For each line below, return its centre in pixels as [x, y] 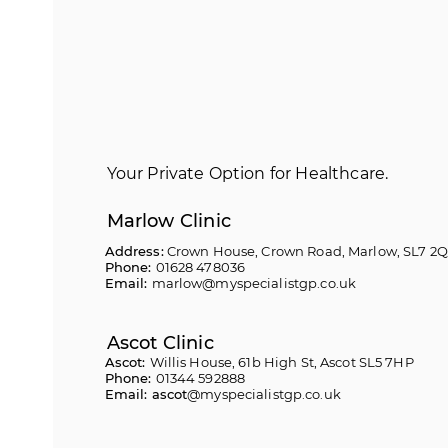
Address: [134, 251]
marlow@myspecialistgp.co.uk [254, 283]
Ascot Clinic [160, 343]
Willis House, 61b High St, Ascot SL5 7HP [281, 362]
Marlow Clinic [168, 221]
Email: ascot [146, 394]
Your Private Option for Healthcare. [247, 173]
